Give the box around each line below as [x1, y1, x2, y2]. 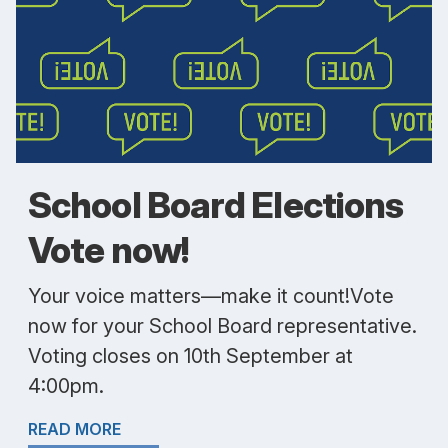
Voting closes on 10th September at [28, 344, 353, 368]
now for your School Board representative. [28, 314, 417, 338]
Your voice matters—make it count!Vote [28, 284, 394, 308]
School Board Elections [28, 183, 404, 227]
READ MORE [28, 419, 121, 439]
